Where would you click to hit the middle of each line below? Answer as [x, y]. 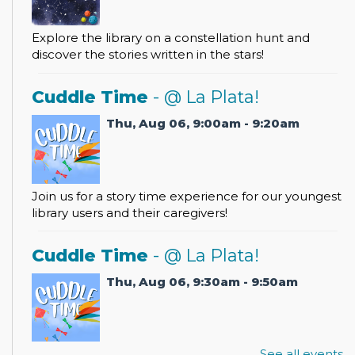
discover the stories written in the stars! [148, 55]
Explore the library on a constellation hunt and [171, 38]
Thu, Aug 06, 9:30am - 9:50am [202, 281]
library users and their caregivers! [130, 212]
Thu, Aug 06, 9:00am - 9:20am [203, 124]
